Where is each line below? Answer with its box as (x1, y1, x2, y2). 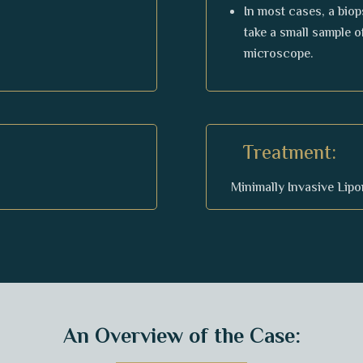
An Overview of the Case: (62, 321, 301, 354)
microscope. (243, 44, 314, 65)
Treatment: (242, 139, 336, 169)
